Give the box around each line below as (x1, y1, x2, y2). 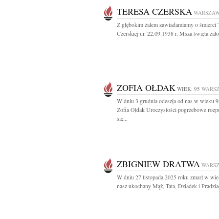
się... (117, 114, 128, 122)
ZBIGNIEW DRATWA (117, 158, 200, 170)
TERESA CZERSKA (117, 5, 192, 17)
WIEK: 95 (177, 85, 200, 92)
